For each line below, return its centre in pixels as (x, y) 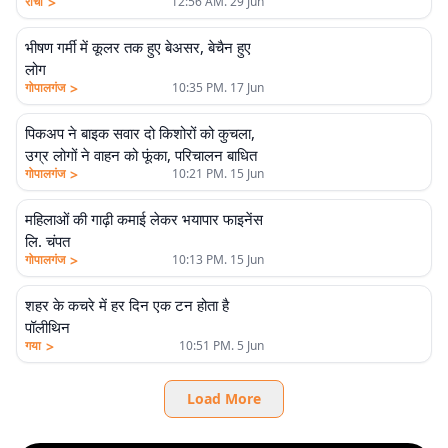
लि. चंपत (47, 241)
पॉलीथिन (47, 327)
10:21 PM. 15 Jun (217, 173)
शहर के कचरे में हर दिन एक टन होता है (127, 305)
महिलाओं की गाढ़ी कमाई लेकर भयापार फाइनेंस (144, 219)
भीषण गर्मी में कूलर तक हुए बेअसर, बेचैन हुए (138, 47)
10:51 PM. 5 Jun (221, 345)
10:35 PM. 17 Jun (217, 87)
